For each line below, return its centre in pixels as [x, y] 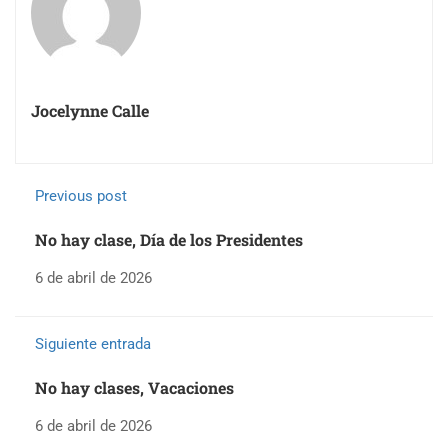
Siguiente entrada [93, 343]
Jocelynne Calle [90, 110]
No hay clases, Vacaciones [134, 387]
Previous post [81, 195]
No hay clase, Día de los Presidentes [169, 239]
